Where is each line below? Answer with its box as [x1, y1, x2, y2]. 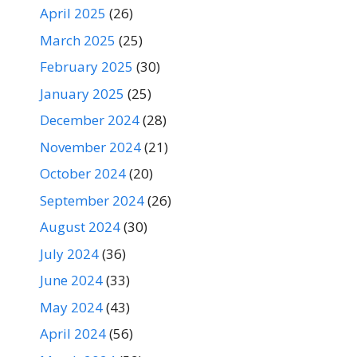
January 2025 [40, 84, 124, 103]
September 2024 [40, 190, 144, 210]
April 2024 [40, 324, 106, 343]
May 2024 [40, 297, 103, 316]
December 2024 [40, 111, 139, 130]
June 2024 [40, 271, 103, 290]
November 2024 [40, 137, 141, 156]
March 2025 [40, 30, 116, 49]
